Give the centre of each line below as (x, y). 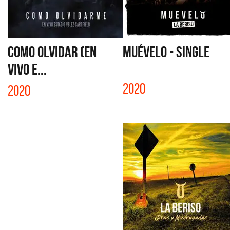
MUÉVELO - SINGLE (166, 52)
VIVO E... (27, 69)
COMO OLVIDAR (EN (52, 52)
